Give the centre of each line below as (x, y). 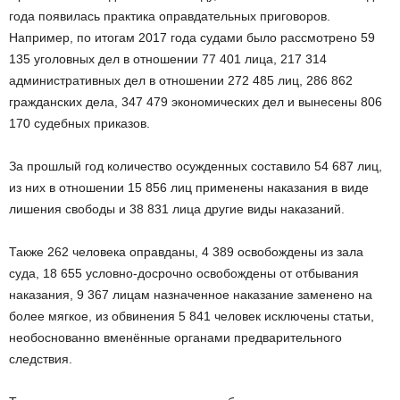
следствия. (41, 359)
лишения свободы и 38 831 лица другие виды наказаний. (177, 209)
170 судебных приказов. (79, 124)
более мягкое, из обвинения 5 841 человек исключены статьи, (192, 317)
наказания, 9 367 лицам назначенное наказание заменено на (191, 295)
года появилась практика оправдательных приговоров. (170, 17)
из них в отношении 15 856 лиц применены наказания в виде (189, 188)
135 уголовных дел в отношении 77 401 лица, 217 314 (168, 59)
